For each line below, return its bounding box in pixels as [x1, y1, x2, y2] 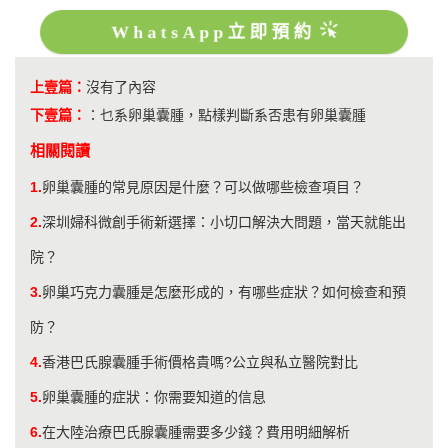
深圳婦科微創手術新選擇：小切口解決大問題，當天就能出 [42, 213, 406, 230]
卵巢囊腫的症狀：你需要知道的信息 [42, 388, 266, 405]
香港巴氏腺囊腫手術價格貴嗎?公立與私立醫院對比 [42, 353, 358, 370]
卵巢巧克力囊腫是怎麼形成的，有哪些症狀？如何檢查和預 [42, 283, 406, 300]
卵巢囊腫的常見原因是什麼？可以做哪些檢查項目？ [42, 178, 364, 195]
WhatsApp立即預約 [110, 22, 316, 42]
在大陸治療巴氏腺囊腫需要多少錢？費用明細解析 [42, 423, 350, 440]
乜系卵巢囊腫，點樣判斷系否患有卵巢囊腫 [100, 106, 366, 123]
